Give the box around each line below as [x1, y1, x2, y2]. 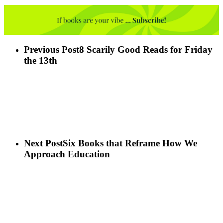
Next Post [24, 138, 63, 149]
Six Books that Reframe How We [63, 138, 197, 149]
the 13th [24, 55, 57, 66]
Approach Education [24, 149, 110, 160]
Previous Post [24, 44, 79, 55]
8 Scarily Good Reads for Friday [79, 44, 213, 55]
